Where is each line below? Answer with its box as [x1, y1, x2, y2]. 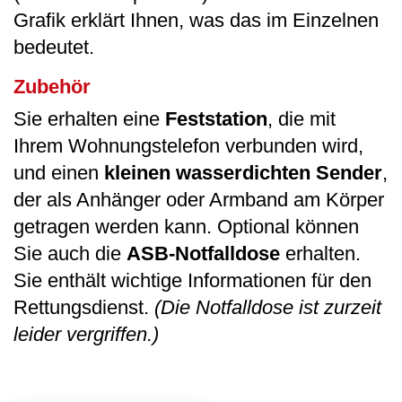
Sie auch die [13, 241, 127, 265]
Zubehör [13, 74, 91, 98]
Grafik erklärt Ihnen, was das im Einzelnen [13, 8, 379, 31]
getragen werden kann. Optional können [13, 214, 359, 238]
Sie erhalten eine [13, 107, 165, 130]
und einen [13, 161, 104, 184]
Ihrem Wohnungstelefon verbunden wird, [13, 134, 363, 157]
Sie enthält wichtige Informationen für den [13, 268, 371, 292]
